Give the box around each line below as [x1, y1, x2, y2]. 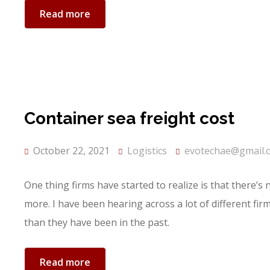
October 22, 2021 [31, 144, 110, 157]
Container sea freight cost [24, 108, 234, 128]
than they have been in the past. [24, 216, 169, 229]
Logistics [127, 144, 167, 157]
